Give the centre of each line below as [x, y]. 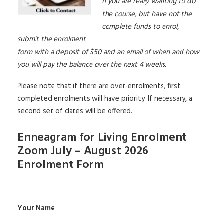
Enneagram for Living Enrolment [102, 137]
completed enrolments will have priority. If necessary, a [105, 99]
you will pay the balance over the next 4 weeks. [92, 64]
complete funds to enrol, [140, 27]
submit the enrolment [52, 39]
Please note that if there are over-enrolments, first [99, 86]
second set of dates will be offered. [75, 111]
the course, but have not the [147, 14]
